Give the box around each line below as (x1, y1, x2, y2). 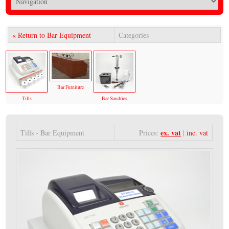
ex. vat (161, 127, 181, 138)
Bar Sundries (101, 95, 127, 102)
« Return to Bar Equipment (12, 30, 91, 40)
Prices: (139, 128, 161, 138)
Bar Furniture (57, 83, 84, 90)
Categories (119, 30, 149, 40)
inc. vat (187, 128, 209, 138)
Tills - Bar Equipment (20, 128, 85, 138)
